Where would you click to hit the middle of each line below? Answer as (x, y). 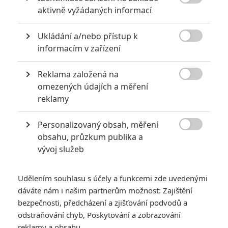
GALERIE (21, 208)
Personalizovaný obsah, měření (98, 125)
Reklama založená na (78, 74)
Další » (200, 25)
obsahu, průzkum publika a (90, 137)
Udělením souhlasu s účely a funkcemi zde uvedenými (113, 178)
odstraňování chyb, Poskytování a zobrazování (99, 215)
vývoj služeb (61, 149)
